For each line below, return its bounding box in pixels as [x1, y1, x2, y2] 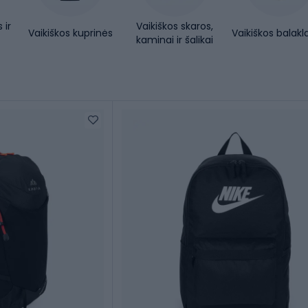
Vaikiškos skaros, [136, 19, 213, 34]
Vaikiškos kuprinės [27, 26, 113, 41]
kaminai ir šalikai [136, 33, 213, 47]
